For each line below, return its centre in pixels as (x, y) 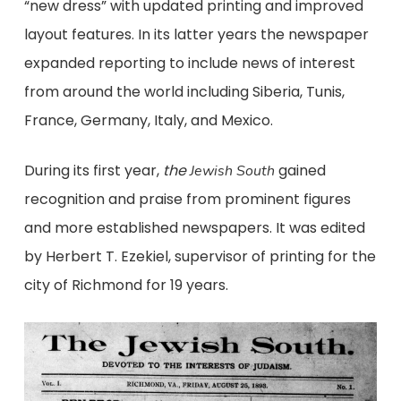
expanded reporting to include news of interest (189, 63)
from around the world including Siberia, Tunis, (184, 92)
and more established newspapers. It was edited (194, 228)
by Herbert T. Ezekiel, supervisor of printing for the (200, 256)
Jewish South (232, 171)
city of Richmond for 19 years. (126, 285)
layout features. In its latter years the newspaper (196, 34)
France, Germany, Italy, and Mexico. (148, 120)
